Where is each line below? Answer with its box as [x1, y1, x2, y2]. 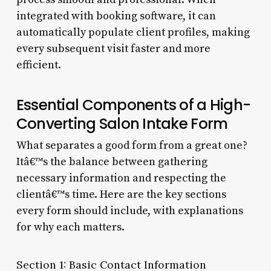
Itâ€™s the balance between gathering [16, 154, 207, 169]
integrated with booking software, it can [16, 8, 216, 23]
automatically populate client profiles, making [16, 25, 250, 39]
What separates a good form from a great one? [16, 138, 247, 152]
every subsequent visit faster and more [16, 41, 211, 56]
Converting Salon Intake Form [16, 113, 228, 134]
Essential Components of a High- [16, 94, 251, 116]
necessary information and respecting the [16, 171, 226, 185]
